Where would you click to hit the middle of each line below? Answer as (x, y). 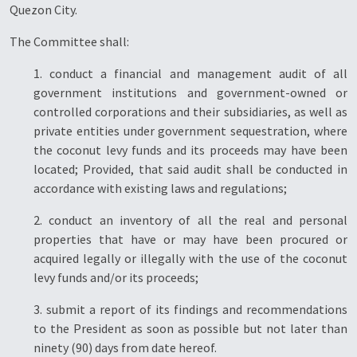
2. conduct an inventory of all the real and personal (190, 220)
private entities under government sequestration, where (190, 131)
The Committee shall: (69, 41)
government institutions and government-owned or (190, 92)
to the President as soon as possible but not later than (190, 328)
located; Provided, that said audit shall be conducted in (190, 169)
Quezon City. (43, 10)
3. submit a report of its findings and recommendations (190, 309)
